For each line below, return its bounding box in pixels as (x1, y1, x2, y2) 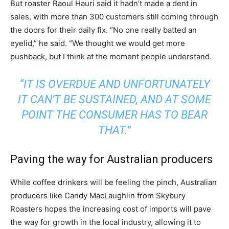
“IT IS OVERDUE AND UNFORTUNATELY (19, 78, 210, 91)
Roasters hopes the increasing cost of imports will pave (10, 204, 211, 214)
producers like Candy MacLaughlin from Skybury (10, 191, 186, 201)
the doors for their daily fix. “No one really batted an (10, 25, 197, 35)
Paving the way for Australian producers (10, 153, 213, 166)
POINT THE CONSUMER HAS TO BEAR (21, 108, 208, 122)
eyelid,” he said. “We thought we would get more (10, 38, 185, 49)
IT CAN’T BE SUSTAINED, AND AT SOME (18, 93, 211, 106)
